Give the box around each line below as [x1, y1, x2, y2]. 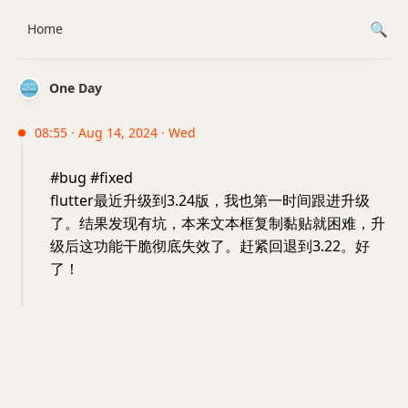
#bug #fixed [50, 168, 133, 188]
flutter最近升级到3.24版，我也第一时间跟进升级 [50, 190, 370, 210]
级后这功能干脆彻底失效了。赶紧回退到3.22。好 [50, 236, 370, 256]
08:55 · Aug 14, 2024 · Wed [35, 124, 196, 141]
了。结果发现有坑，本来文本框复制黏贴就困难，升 [50, 213, 385, 233]
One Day [49, 79, 102, 97]
